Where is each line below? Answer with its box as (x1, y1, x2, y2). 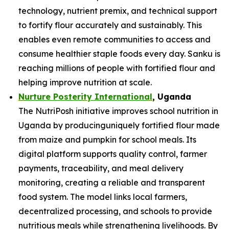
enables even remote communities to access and (18, 34, 211, 44)
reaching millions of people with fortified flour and (18, 63, 215, 73)
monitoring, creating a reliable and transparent (18, 177, 205, 188)
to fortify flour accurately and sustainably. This (18, 20, 202, 30)
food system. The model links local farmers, (18, 192, 187, 202)
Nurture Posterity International (18, 91, 152, 102)
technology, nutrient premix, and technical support (18, 6, 217, 16)
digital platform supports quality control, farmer (18, 149, 207, 159)
